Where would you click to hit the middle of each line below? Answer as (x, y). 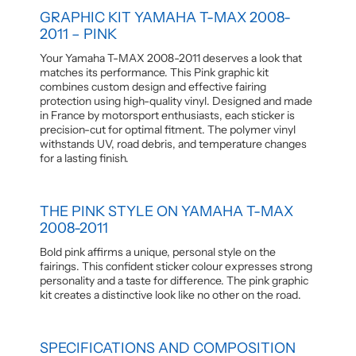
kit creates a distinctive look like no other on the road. (170, 294)
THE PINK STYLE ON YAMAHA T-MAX (166, 211)
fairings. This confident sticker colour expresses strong (176, 266)
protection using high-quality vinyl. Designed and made (176, 101)
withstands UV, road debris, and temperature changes (173, 143)
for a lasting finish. (84, 158)
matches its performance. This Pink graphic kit (154, 72)
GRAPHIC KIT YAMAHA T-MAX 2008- (165, 17)
